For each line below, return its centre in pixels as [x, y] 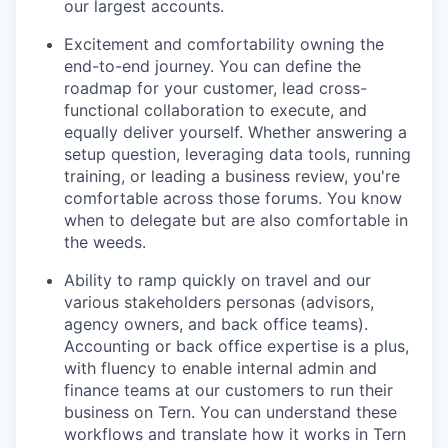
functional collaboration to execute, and [215, 110]
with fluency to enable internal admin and [220, 368]
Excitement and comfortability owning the [224, 44]
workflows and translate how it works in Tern [235, 434]
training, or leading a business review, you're [232, 176]
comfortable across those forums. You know [233, 198]
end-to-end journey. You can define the [212, 66]
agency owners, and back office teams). [216, 324]
